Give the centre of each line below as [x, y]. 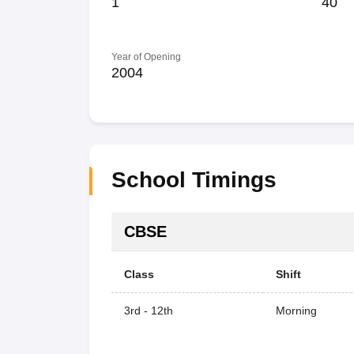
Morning [296, 311]
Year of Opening [146, 57]
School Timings [194, 180]
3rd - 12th [148, 311]
